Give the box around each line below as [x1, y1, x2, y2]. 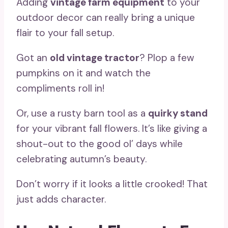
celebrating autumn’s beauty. [16, 152, 147, 165]
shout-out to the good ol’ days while [16, 137, 183, 150]
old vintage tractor [50, 51, 139, 64]
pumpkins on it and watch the [16, 66, 151, 79]
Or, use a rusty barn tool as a [16, 106, 148, 120]
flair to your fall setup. [16, 26, 114, 39]
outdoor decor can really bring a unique [16, 11, 195, 24]
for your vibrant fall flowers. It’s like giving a [16, 122, 207, 135]
